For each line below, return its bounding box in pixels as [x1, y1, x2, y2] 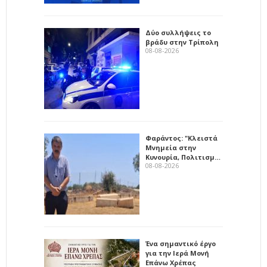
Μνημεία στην [145, 143, 196, 153]
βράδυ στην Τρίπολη [145, 38, 219, 47]
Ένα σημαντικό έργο [145, 239, 216, 249]
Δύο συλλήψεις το [145, 28, 211, 38]
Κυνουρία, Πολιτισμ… [145, 153, 221, 162]
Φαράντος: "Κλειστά [145, 133, 218, 143]
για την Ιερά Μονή [145, 249, 209, 258]
